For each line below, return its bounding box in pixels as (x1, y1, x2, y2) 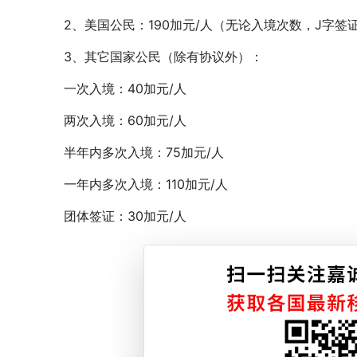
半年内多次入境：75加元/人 (38, 144, 224, 160)
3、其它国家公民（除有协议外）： (38, 49, 263, 65)
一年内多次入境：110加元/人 (38, 176, 228, 192)
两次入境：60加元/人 (38, 112, 186, 128)
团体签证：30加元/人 (38, 208, 186, 224)
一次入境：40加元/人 (38, 80, 186, 96)
